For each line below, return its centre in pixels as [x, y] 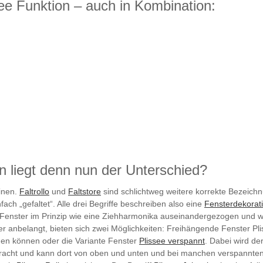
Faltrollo [34, 191]
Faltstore [85, 191]
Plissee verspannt [172, 240]
